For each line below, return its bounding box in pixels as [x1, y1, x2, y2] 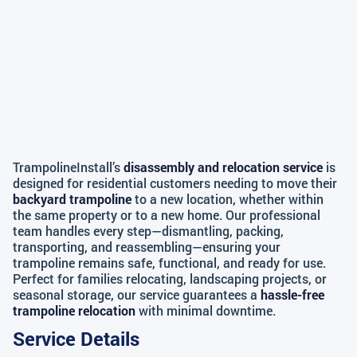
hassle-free [261, 286, 324, 303]
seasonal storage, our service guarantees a [13, 286, 261, 303]
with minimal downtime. [135, 302, 276, 319]
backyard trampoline [13, 190, 131, 207]
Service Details [13, 326, 139, 351]
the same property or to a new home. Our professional [13, 206, 320, 223]
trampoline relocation [13, 302, 135, 319]
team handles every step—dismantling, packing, [13, 222, 284, 239]
